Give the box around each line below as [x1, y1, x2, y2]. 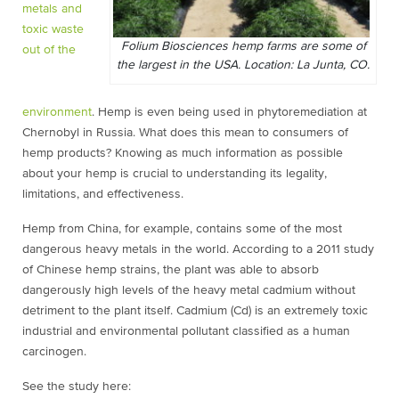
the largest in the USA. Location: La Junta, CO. [117, 58, 370, 71]
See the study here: [22, 379, 131, 393]
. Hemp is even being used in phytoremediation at [92, 105, 367, 118]
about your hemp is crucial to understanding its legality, [22, 167, 327, 180]
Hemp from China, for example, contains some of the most [22, 222, 342, 235]
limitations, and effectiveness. [22, 187, 183, 200]
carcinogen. [22, 345, 90, 358]
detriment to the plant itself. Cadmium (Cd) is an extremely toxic [22, 304, 368, 317]
